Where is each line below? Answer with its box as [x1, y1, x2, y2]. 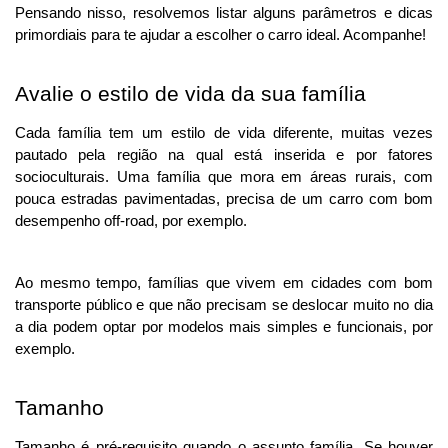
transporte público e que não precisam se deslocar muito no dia [15, 297, 433, 314]
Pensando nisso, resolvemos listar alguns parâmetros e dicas [15, 5, 433, 22]
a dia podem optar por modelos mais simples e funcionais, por [15, 319, 433, 336]
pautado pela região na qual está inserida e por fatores [15, 147, 433, 164]
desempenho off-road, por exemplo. [15, 213, 247, 230]
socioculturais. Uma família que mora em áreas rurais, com [15, 169, 433, 186]
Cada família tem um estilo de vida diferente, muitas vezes [15, 125, 433, 142]
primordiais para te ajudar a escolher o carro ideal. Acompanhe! [15, 27, 426, 44]
